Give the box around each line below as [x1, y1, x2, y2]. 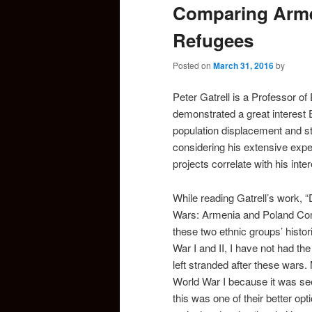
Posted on [173, 58, 213, 71]
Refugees [173, 27, 253, 54]
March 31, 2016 [213, 58, 274, 72]
